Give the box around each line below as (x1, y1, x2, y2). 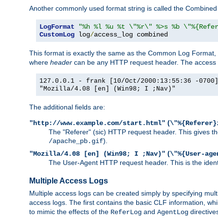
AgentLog (157, 208, 188, 216)
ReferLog (110, 208, 142, 216)
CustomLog (39, 30, 74, 38)
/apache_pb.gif (49, 137, 103, 145)
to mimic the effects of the (29, 207, 110, 216)
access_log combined (94, 30, 168, 38)
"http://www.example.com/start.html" (29, 119, 165, 127)
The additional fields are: (29, 103, 105, 111)
